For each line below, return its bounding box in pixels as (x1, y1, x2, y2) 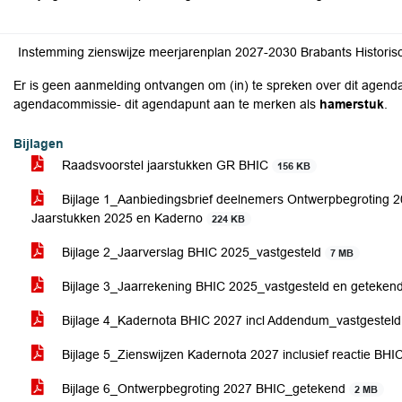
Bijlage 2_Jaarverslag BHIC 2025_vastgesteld (58, 245, 325, 259)
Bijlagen (13, 136, 64, 151)
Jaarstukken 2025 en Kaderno (31, 211, 206, 225)
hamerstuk (319, 97, 384, 111)
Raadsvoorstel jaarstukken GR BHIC (58, 158, 272, 172)
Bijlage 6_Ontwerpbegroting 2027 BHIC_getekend (58, 381, 349, 396)
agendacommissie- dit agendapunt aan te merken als (13, 97, 319, 111)
